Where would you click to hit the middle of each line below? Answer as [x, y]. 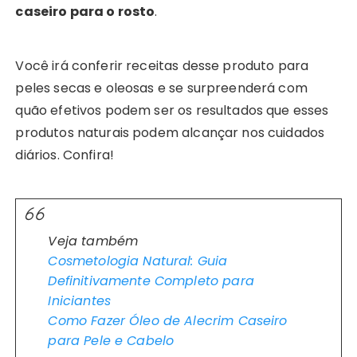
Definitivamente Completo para [151, 281]
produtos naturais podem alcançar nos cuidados [170, 133]
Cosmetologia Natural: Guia [138, 261]
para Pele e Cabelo [111, 341]
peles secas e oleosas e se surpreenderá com [161, 88]
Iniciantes [79, 301]
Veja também [93, 241]
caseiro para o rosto [85, 12]
